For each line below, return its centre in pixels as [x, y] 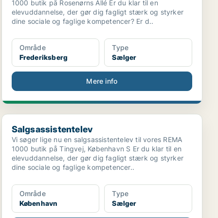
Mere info [102, 81]
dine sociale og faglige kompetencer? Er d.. [82, 21]
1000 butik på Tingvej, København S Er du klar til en [97, 149]
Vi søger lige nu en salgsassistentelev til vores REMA [97, 139]
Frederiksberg [44, 57]
